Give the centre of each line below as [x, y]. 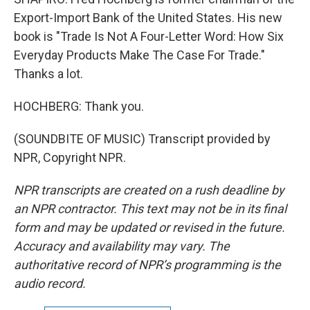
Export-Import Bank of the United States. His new [148, 18]
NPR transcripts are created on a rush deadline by [149, 190]
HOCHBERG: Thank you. [79, 106]
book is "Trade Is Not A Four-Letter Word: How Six [149, 36]
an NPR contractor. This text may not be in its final [150, 209]
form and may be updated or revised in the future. [149, 227]
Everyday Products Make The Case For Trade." [139, 55]
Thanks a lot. [48, 74]
